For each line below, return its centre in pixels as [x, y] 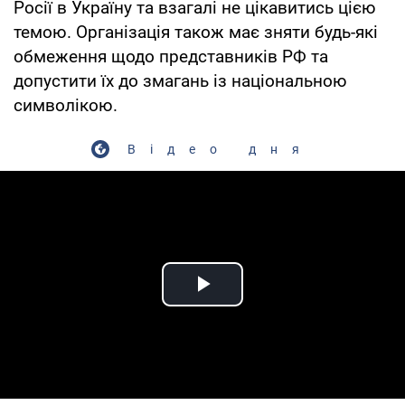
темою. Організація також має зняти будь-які [196, 32]
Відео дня [221, 149]
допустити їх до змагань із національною [180, 80]
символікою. [66, 105]
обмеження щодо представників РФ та [171, 56]
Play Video [268, 305]
